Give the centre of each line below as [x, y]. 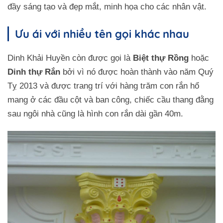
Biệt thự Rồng [161, 58]
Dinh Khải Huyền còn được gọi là [70, 58]
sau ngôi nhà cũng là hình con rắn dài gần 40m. [95, 114]
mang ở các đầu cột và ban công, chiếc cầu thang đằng [111, 100]
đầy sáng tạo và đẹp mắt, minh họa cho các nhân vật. [107, 7]
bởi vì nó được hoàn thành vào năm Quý [137, 72]
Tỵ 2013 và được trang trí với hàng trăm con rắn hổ [103, 86]
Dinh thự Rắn [34, 72]
